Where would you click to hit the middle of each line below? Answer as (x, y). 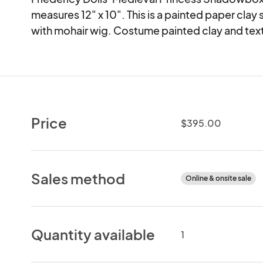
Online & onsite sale (218, 178)
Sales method (78, 178)
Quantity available (93, 234)
